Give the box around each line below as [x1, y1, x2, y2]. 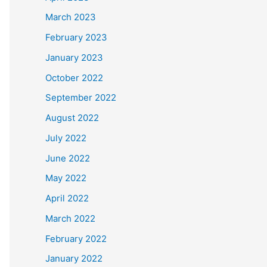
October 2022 [45, 72, 103, 83]
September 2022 [45, 92, 116, 104]
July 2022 [45, 132, 86, 144]
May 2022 [45, 172, 86, 184]
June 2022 [45, 152, 90, 164]
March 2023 [45, 11, 96, 23]
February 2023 [45, 32, 107, 43]
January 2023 [45, 51, 103, 63]
